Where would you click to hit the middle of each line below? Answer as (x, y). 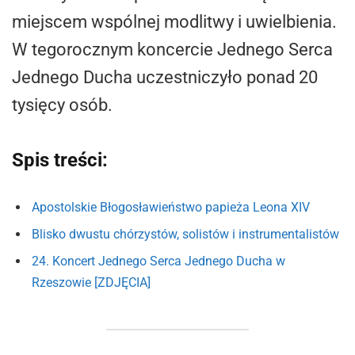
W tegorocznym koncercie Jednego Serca (172, 49)
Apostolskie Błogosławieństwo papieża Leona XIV (171, 208)
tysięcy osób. (62, 105)
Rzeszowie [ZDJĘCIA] (91, 283)
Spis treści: (60, 160)
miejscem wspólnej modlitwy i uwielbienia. (174, 21)
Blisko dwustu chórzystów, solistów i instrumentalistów (185, 235)
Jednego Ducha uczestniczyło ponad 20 (165, 77)
